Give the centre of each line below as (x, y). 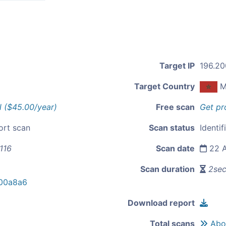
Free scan (175, 107)
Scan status (172, 128)
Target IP (177, 66)
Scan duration (167, 169)
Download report (161, 203)
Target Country (164, 86)
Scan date (175, 149)
